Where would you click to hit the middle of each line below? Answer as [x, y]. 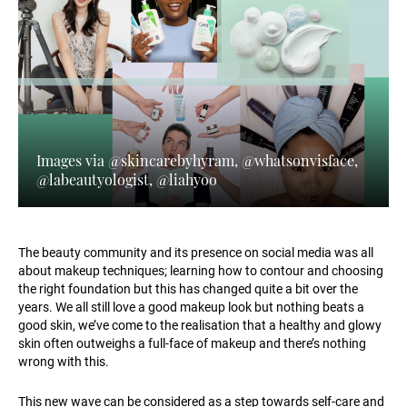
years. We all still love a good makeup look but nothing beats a [191, 308]
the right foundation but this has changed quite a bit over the [188, 289]
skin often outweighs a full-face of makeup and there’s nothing [192, 344]
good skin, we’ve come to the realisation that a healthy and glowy [200, 326]
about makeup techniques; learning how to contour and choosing [201, 271]
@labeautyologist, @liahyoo [127, 180]
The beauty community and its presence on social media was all [196, 253]
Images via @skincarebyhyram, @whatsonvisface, [197, 161]
